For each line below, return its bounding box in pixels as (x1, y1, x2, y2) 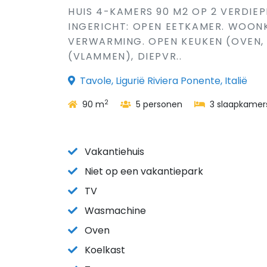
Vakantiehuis (85, 145, 144, 159)
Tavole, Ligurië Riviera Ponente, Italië (80, 74, 247, 88)
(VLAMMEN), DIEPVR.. (68, 49, 182, 63)
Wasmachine (85, 204, 146, 218)
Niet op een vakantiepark (85, 164, 203, 178)
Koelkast (85, 243, 125, 257)
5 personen (133, 98, 182, 110)
